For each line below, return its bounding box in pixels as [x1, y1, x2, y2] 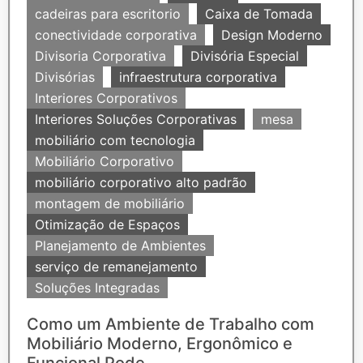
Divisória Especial [190, 48, 299, 64]
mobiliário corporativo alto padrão [35, 174, 247, 190]
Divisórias [35, 69, 95, 85]
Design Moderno [221, 27, 322, 43]
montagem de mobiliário [35, 195, 185, 211]
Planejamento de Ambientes [35, 237, 206, 254]
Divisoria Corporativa [35, 48, 166, 64]
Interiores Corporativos [35, 90, 177, 106]
